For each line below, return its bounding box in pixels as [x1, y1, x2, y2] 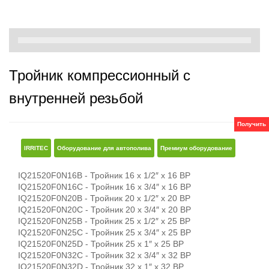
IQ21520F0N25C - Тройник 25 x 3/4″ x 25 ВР [18, 228, 191, 237]
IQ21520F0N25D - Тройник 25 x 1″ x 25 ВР [18, 239, 184, 249]
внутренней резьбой [9, 90, 143, 106]
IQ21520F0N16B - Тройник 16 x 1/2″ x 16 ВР [18, 171, 190, 180]
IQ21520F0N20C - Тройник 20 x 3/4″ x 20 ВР [18, 205, 191, 214]
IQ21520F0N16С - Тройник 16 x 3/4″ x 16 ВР [18, 182, 191, 192]
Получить [237, 121, 266, 128]
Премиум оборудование [160, 145, 232, 151]
